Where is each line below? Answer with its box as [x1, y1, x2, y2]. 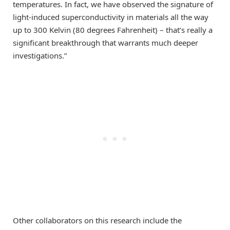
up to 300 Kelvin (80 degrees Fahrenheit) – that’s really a [13, 24, 213, 35]
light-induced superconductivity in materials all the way [13, 11, 208, 22]
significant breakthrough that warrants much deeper [13, 37, 198, 48]
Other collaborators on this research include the [13, 215, 182, 225]
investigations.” [13, 50, 67, 61]
